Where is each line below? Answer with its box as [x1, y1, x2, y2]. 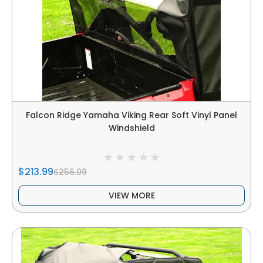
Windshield [108, 122, 155, 134]
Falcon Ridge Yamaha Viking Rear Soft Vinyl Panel [26, 109, 237, 122]
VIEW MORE [108, 190, 155, 202]
